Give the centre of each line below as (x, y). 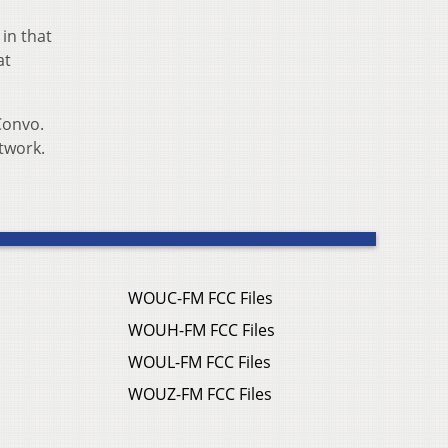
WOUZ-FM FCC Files (200, 394)
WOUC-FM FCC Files (200, 298)
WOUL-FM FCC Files (199, 362)
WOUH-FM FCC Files (201, 330)
